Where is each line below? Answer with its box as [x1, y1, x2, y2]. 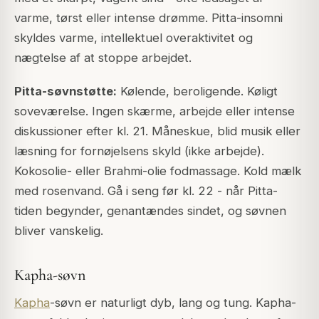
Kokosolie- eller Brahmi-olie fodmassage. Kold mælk [14, 163, 301, 178]
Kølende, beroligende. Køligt [117, 83, 278, 98]
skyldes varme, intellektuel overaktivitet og [14, 31, 253, 46]
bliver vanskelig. [14, 223, 103, 238]
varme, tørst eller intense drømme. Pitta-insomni [14, 11, 283, 26]
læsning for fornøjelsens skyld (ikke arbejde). [14, 143, 264, 158]
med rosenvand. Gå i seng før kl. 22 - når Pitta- [14, 183, 278, 198]
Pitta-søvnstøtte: [14, 83, 117, 98]
